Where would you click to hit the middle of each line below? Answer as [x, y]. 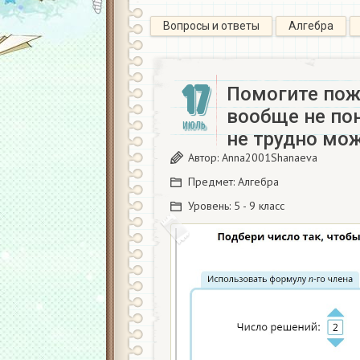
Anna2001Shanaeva [270, 157]
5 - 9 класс [259, 206]
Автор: [205, 157]
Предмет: [213, 182]
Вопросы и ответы [211, 26]
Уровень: [211, 206]
